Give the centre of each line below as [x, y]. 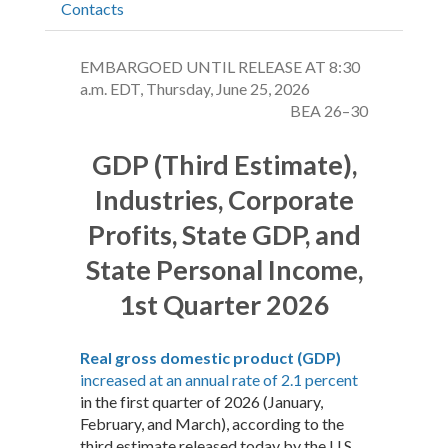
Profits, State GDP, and [224, 234]
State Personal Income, [224, 269]
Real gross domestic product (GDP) [210, 357]
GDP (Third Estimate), [224, 164]
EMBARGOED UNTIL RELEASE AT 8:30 [220, 66]
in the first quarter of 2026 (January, [201, 401]
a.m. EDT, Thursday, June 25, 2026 [195, 88]
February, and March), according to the [212, 423]
